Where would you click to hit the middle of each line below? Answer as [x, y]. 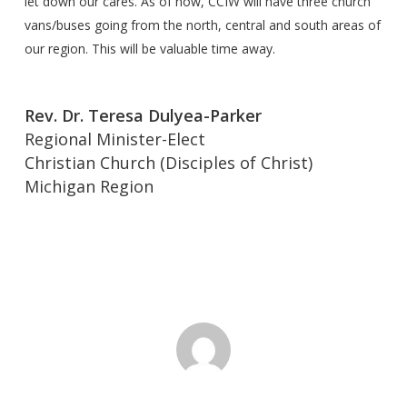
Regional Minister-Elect [114, 139]
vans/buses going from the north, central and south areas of [202, 25]
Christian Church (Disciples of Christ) [168, 163]
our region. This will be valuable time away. [149, 49]
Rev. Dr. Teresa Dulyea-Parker [143, 115]
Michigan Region [89, 186]
